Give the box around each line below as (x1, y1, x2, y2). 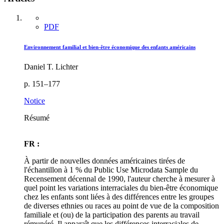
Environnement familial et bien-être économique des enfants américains (24, 44, 195, 50)
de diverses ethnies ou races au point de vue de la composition (24, 201, 219, 210)
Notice (24, 96, 45, 105)
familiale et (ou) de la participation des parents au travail (24, 210, 199, 219)
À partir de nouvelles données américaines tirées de (24, 156, 185, 165)
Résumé (24, 113, 49, 122)
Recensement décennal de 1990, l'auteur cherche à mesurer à (24, 174, 215, 183)
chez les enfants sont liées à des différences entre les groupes (24, 192, 214, 201)
